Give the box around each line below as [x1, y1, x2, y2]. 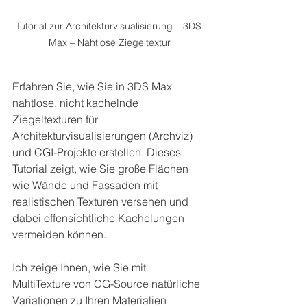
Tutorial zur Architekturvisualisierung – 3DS [15, 19, 204, 32]
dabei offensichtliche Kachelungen [12, 210, 187, 225]
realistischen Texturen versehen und [12, 194, 191, 208]
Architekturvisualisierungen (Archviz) [12, 128, 195, 143]
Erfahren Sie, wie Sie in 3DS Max [12, 79, 175, 93]
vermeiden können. [12, 227, 106, 241]
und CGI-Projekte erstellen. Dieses [12, 145, 184, 159]
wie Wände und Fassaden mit [12, 177, 160, 192]
